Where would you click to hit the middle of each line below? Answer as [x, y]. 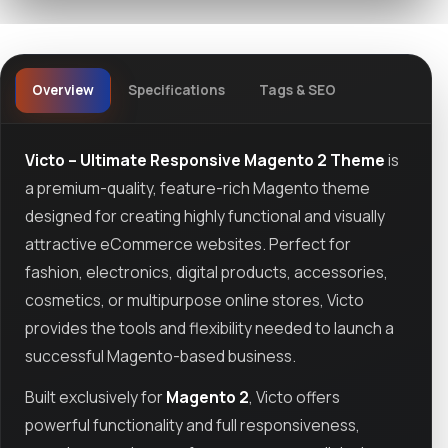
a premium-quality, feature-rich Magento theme [197, 187]
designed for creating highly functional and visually [205, 215]
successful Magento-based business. [160, 355]
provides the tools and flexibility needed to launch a [209, 327]
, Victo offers [294, 397]
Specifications [176, 90]
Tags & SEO [297, 90]
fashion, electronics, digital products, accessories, [206, 271]
